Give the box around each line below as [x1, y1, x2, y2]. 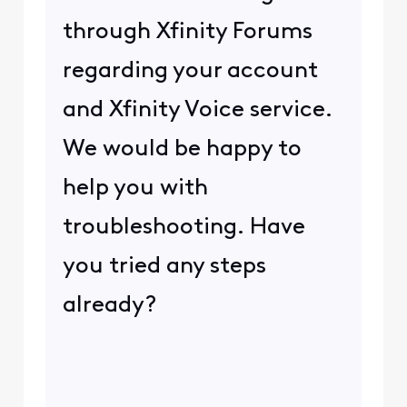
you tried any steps [62, 254, 266, 278]
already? [62, 293, 157, 317]
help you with [62, 176, 208, 200]
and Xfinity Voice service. [62, 98, 333, 122]
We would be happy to [62, 137, 302, 161]
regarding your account [62, 59, 318, 83]
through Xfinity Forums [62, 20, 313, 44]
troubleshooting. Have [62, 215, 305, 239]
